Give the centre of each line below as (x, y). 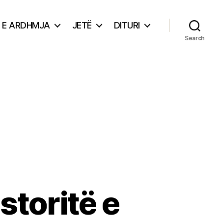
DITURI (127, 25)
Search (195, 38)
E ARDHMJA (26, 25)
